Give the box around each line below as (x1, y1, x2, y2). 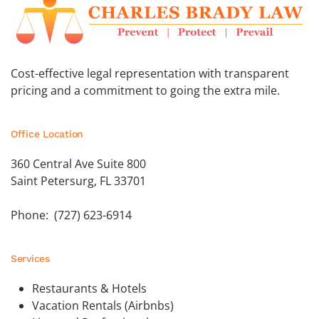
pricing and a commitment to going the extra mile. (11, 83, 280, 99)
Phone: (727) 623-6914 (11, 207, 132, 224)
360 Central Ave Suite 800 (11, 156, 146, 172)
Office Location (11, 128, 84, 140)
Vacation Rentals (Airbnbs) (32, 298, 174, 314)
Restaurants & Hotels (32, 281, 147, 297)
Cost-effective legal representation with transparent (11, 66, 289, 82)
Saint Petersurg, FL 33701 (11, 173, 146, 189)
